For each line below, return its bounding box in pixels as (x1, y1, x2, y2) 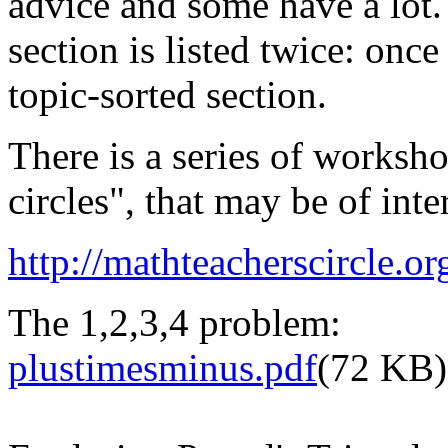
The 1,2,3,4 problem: (8, 300, 341, 344)
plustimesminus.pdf (8, 345, 317, 389)
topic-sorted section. (8, 72, 327, 116)
